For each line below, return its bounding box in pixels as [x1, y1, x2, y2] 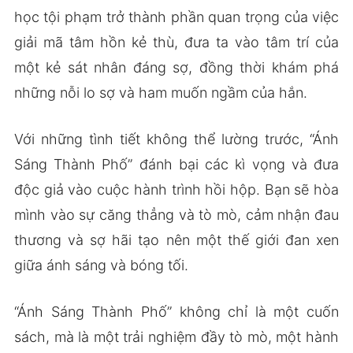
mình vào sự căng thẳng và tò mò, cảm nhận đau [13, 206, 340, 223]
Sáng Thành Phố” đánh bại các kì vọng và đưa [13, 155, 340, 173]
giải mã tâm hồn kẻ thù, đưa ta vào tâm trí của [13, 33, 340, 50]
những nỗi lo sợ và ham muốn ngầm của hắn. [13, 84, 307, 101]
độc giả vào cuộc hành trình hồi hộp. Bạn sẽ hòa [13, 180, 340, 198]
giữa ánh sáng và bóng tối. [13, 256, 188, 273]
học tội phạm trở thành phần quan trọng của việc [13, 8, 340, 25]
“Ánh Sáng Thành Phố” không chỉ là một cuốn [13, 303, 340, 320]
